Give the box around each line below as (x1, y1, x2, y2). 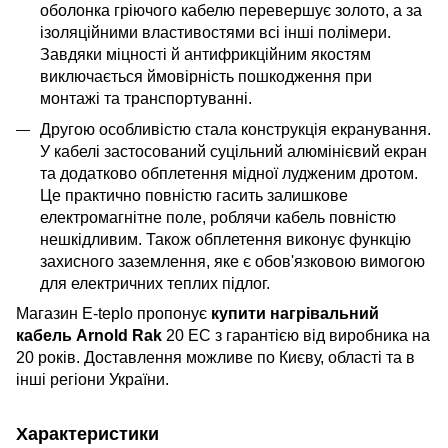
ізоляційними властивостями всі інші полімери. (40, 24, 391, 42)
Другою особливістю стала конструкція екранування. (40, 120, 431, 138)
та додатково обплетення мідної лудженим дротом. (40, 164, 418, 182)
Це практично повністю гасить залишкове (40, 186, 348, 204)
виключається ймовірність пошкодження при (40, 68, 372, 86)
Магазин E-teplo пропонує (16, 305, 211, 323)
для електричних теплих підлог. (40, 274, 270, 292)
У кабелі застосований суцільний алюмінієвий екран (40, 142, 427, 160)
